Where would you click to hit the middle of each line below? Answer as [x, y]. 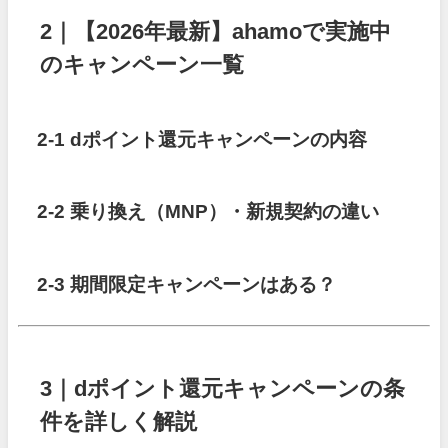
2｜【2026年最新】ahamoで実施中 [216, 30]
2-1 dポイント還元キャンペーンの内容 [202, 139]
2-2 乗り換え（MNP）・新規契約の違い [208, 212]
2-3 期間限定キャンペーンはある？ [187, 284]
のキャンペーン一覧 [142, 63]
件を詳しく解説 [119, 420]
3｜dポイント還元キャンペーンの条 [223, 387]
